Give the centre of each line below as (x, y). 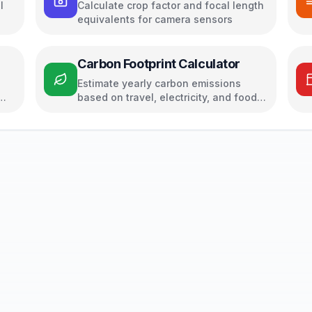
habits (93, 111)
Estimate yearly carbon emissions (159, 83)
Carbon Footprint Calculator (159, 64)
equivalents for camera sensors (155, 19)
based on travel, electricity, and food (167, 97)
